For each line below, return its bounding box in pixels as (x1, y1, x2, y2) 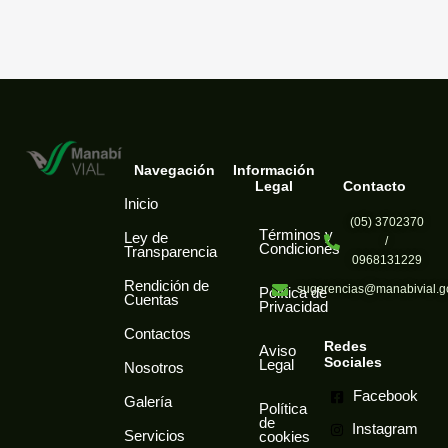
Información (233, 163, 315, 179)
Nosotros (124, 360, 184, 377)
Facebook (352, 388, 418, 405)
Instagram (352, 421, 419, 438)
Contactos (124, 326, 191, 343)
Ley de (124, 230, 168, 247)
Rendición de (124, 278, 209, 295)
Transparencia (124, 244, 217, 261)
